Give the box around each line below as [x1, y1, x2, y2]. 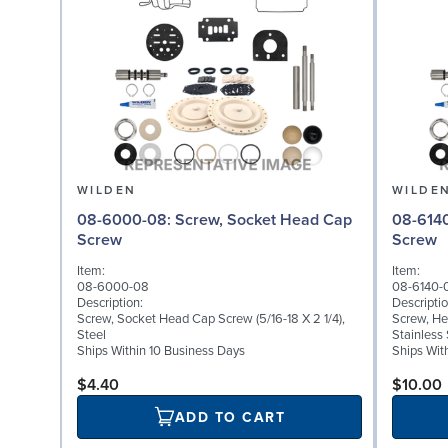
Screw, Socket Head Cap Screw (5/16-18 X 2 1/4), [77, 311, 345, 328]
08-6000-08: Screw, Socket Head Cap [77, 209, 175, 230]
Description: [77, 295, 143, 312]
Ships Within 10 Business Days [77, 343, 245, 360]
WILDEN [77, 182, 137, 198]
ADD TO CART [174, 408, 286, 426]
